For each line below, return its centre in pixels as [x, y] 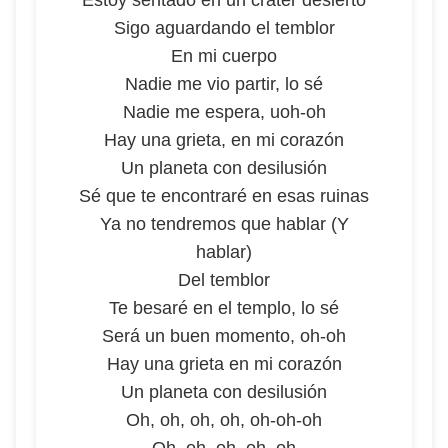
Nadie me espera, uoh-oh [224, 112]
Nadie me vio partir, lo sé [224, 84]
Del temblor [224, 280]
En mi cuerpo [224, 56]
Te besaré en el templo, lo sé [224, 308]
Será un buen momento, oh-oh [224, 336]
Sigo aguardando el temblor [224, 28]
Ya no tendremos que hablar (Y [224, 224]
